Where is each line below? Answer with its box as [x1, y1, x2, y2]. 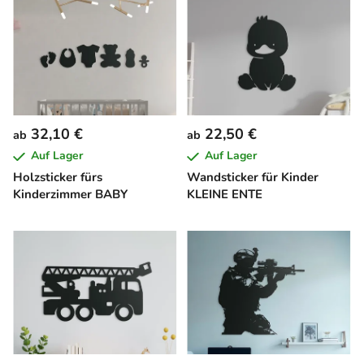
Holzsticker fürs [13, 169, 102, 186]
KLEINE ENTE [187, 186, 262, 203]
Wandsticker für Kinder [187, 169, 318, 186]
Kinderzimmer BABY [13, 186, 128, 203]
